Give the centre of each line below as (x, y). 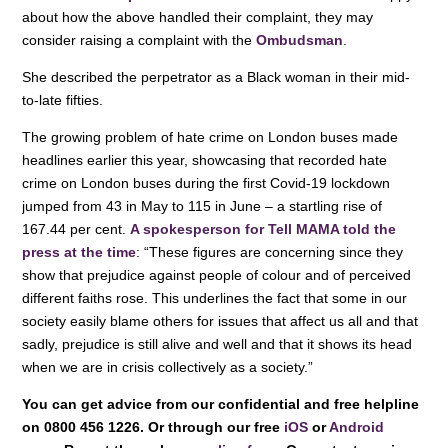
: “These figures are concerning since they (270, 252)
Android (357, 427)
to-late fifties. (63, 100)
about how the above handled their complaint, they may (198, 17)
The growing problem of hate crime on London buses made (210, 137)
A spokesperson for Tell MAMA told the (263, 229)
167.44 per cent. (76, 229)
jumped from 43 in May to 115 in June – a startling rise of (202, 206)
